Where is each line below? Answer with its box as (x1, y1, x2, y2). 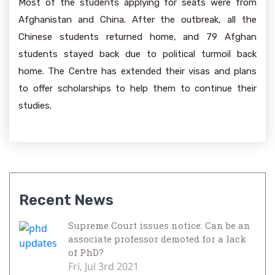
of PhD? (68, 246, 104, 258)
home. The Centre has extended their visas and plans (18, 66, 257, 77)
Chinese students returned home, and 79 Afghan (18, 31, 257, 42)
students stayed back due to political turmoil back (18, 48, 257, 60)
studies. (18, 100, 52, 111)
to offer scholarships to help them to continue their (18, 83, 257, 94)
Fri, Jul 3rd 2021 (68, 260, 139, 273)
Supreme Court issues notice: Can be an (68, 219, 250, 231)
